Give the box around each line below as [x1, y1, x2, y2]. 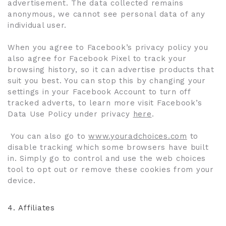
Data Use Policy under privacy [8, 109, 133, 119]
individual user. [8, 21, 67, 30]
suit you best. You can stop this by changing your [8, 76, 206, 85]
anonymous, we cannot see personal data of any [8, 10, 205, 19]
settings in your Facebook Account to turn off [8, 87, 191, 96]
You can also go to [8, 132, 88, 141]
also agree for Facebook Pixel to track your [8, 54, 187, 63]
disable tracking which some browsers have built [8, 143, 209, 152]
